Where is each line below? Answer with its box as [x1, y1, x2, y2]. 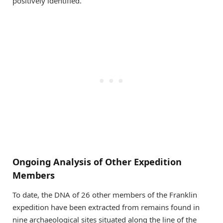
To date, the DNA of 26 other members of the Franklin [12, 190, 197, 200]
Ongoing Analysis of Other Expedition [12, 155, 182, 168]
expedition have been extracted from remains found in [12, 202, 200, 213]
